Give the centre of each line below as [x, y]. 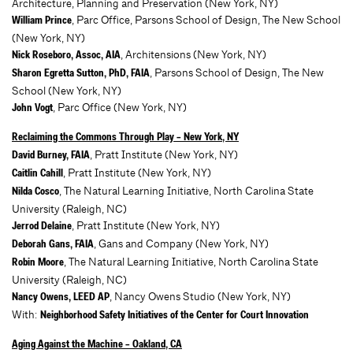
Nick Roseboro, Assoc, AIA [66, 56]
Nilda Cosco [35, 192]
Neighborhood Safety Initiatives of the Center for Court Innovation [175, 316]
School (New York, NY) [67, 91]
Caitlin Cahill [37, 174]
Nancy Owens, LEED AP [61, 298]
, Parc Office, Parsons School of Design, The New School [206, 20]
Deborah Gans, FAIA [53, 245]
